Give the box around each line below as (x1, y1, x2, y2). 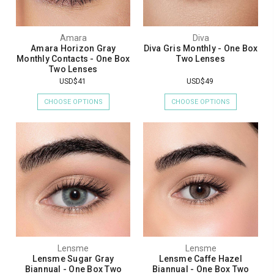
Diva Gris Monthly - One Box (143, 43, 258, 53)
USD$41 (59, 76, 86, 86)
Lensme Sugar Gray (32, 253, 114, 264)
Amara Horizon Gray (31, 43, 116, 53)
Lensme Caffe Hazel (159, 253, 242, 264)
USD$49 (187, 76, 214, 86)
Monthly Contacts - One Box (17, 53, 130, 64)
